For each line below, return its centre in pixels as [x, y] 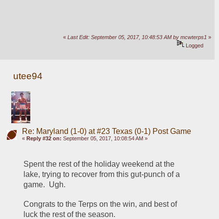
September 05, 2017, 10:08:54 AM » [104, 138]
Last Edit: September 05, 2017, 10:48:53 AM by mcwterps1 [137, 37]
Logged [194, 46]
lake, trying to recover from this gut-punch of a [102, 174]
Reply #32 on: [44, 138]
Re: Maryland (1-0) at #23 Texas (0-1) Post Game [106, 131]
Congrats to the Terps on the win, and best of [100, 204]
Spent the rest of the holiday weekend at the [99, 164]
